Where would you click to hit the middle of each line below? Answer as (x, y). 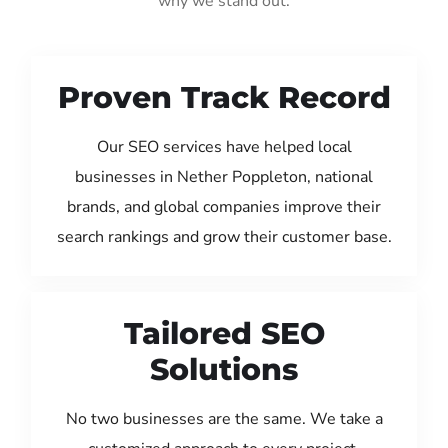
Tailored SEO (224, 333)
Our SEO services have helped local (224, 146)
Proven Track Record (224, 97)
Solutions (224, 369)
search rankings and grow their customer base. (224, 236)
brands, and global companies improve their (224, 206)
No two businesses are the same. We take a (224, 418)
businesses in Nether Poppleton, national (224, 176)
